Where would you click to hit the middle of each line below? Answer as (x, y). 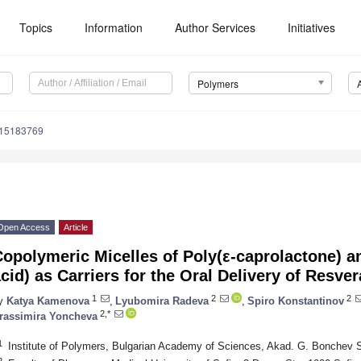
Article (76, 228)
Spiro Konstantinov (296, 301)
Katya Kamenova (48, 301)
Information (114, 27)
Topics (36, 27)
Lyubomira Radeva (162, 301)
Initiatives (312, 27)
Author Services (216, 27)
